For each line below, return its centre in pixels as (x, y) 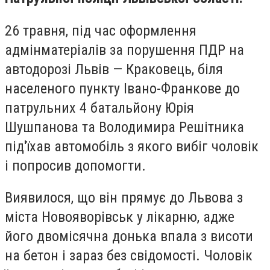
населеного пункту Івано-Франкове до (122, 88)
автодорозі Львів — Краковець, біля (114, 69)
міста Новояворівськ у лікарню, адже (120, 217)
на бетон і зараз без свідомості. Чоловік (129, 256)
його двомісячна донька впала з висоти (129, 237)
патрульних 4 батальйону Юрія (99, 108)
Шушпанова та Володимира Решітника (124, 127)
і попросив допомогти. (75, 165)
